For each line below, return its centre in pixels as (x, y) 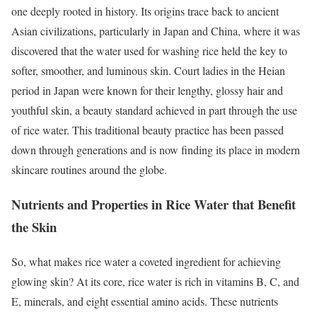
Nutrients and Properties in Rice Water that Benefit (154, 204)
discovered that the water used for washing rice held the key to (149, 51)
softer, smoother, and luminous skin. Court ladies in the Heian (148, 71)
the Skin (34, 226)
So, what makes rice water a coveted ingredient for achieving (146, 261)
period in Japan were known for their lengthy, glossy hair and (147, 91)
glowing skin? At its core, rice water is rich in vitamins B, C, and (155, 281)
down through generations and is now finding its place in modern (156, 150)
